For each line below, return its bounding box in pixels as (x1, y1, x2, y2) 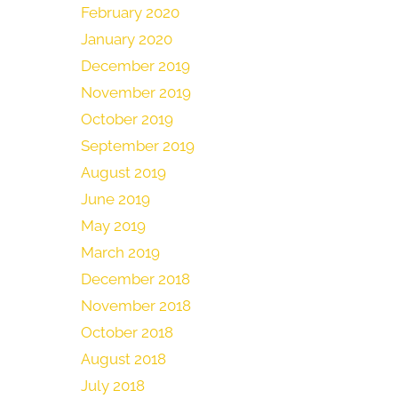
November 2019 (81, 84, 191, 101)
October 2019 (81, 110, 173, 128)
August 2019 (81, 163, 166, 181)
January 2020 (81, 30, 172, 48)
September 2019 (81, 137, 195, 155)
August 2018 (81, 350, 166, 368)
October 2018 (81, 323, 173, 341)
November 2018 (81, 297, 191, 314)
